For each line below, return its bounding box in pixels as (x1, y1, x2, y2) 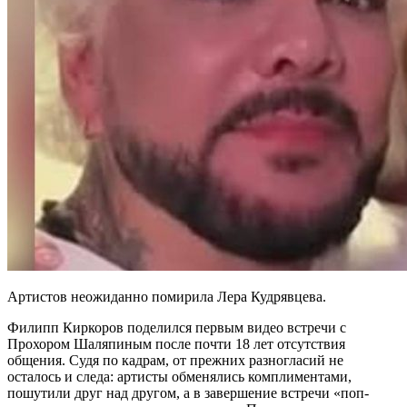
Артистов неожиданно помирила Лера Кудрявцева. (7, 288, 326, 304)
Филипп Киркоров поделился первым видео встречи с (7, 319, 346, 335)
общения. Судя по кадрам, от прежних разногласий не (7, 352, 343, 368)
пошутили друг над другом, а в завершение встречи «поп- (7, 384, 369, 401)
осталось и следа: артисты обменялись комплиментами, (7, 368, 352, 384)
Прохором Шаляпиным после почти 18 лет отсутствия (7, 335, 345, 352)
